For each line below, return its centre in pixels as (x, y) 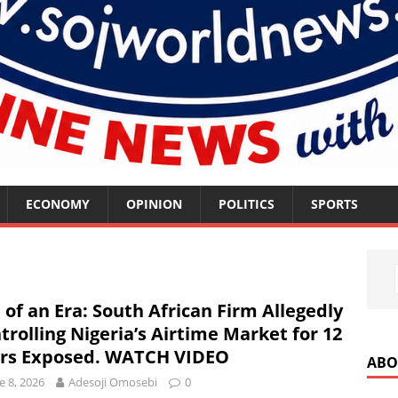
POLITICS (247, 204)
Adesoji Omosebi (113, 382)
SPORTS (334, 204)
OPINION (154, 204)
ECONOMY (58, 204)
